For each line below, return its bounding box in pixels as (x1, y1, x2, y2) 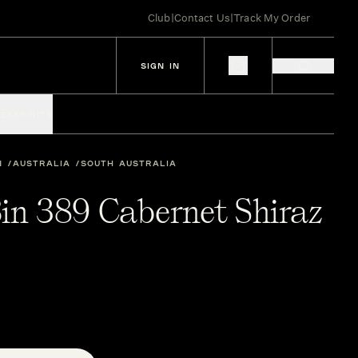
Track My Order (233, 11, 310, 25)
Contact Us (173, 11, 231, 25)
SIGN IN (141, 61, 180, 70)
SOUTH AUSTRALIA (81, 158, 177, 168)
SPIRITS (14, 109, 53, 119)
